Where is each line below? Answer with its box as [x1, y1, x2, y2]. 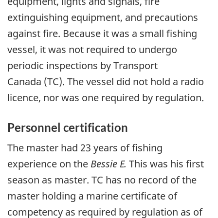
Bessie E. [91, 157, 129, 170]
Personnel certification [7, 120, 128, 135]
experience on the [7, 157, 91, 170]
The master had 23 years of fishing [7, 141, 163, 154]
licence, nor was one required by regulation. [7, 91, 204, 105]
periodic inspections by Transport [7, 59, 158, 73]
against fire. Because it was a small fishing [7, 27, 197, 40]
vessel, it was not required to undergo [7, 43, 177, 56]
